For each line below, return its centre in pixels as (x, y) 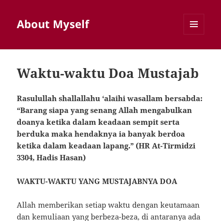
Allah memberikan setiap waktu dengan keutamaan (109, 205)
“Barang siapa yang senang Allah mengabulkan (105, 110)
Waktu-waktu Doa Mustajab (108, 73)
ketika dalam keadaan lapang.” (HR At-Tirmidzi (106, 146)
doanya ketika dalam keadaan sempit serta (98, 122)
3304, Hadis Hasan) (52, 158)
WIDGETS (198, 55)
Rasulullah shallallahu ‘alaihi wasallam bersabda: (110, 98)
